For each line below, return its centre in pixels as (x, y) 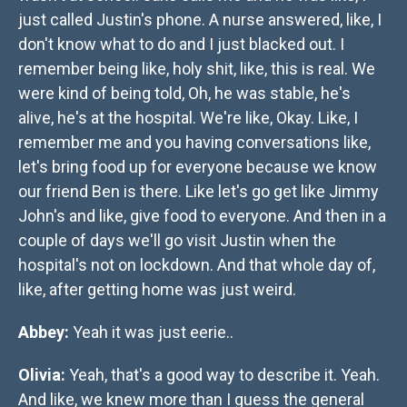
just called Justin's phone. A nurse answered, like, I (200, 20)
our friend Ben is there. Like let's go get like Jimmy (199, 192)
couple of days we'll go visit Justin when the (177, 241)
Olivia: (42, 375)
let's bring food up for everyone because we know (198, 167)
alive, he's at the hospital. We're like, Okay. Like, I (188, 118)
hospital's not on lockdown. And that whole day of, (197, 265)
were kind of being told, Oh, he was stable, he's (184, 94)
